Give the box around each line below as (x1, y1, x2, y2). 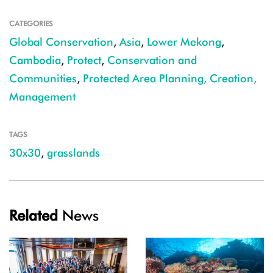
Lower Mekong (147, 35, 221, 49)
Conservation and (107, 54, 197, 67)
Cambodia (9, 54, 61, 67)
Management (9, 90, 76, 104)
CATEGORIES (9, 19, 53, 29)
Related (9, 207, 58, 225)
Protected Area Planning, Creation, (83, 72, 257, 85)
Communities (9, 72, 77, 85)
